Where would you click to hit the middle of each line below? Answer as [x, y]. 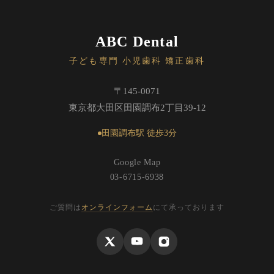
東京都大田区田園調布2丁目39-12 [137, 108]
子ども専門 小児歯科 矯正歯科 [137, 61]
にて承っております [188, 207]
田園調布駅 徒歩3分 [139, 133]
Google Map [137, 162]
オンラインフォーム [117, 207]
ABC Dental [137, 42]
